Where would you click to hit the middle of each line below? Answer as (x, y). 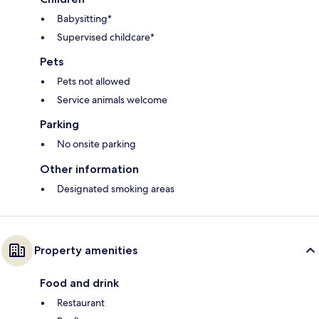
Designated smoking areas (116, 189)
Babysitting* (84, 19)
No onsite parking (96, 144)
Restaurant (81, 303)
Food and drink (79, 283)
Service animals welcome (112, 100)
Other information (89, 169)
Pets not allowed (94, 82)
